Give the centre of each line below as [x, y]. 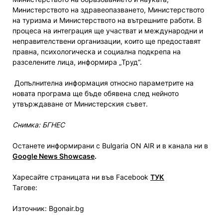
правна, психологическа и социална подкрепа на [97, 51]
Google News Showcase [54, 156]
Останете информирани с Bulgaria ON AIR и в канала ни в [110, 145]
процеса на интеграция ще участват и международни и [108, 30]
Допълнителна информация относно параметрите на [103, 83]
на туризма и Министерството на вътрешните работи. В [107, 20]
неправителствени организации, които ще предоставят [107, 41]
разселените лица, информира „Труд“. [77, 62]
